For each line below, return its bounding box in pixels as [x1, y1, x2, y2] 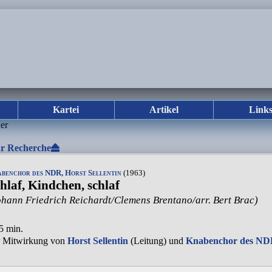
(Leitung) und [128, 236, 186, 246]
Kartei [53, 104, 80, 115]
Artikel [149, 104, 178, 115]
